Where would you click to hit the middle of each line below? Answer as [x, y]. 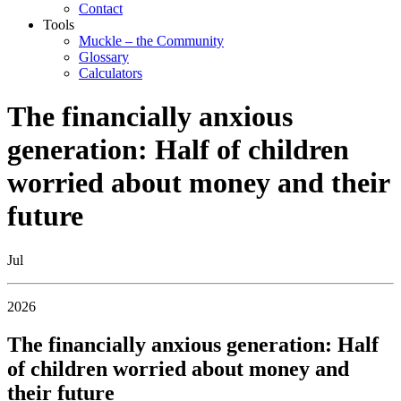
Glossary [104, 57]
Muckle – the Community [151, 41]
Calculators [111, 73]
